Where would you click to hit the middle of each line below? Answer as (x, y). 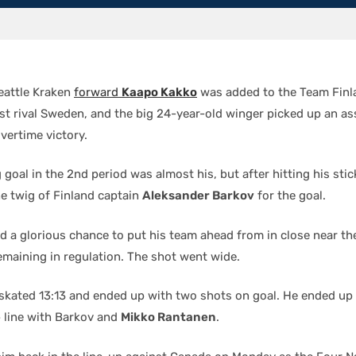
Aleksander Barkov (198, 195)
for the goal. (290, 195)
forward (98, 92)
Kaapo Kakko (159, 92)
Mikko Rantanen (168, 317)
